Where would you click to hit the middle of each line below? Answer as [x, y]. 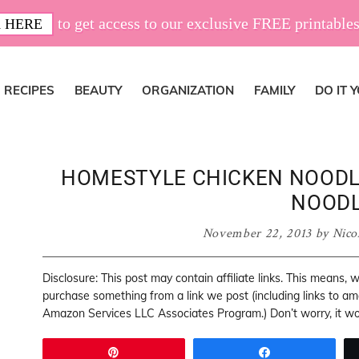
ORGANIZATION [188, 90]
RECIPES [29, 90]
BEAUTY [98, 90]
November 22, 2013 [257, 234]
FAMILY [274, 90]
